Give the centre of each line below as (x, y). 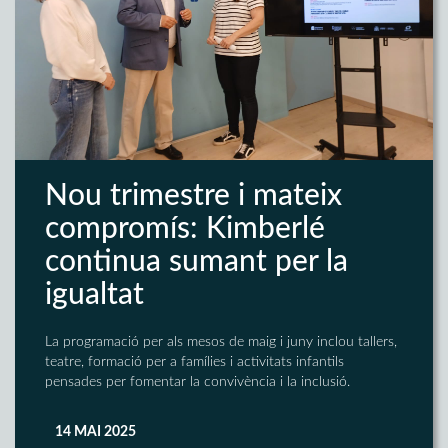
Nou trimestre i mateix (193, 196)
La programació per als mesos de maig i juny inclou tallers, (221, 342)
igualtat (94, 295)
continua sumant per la (196, 262)
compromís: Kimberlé (185, 229)
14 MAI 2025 (95, 432)
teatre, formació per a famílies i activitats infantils (194, 362)
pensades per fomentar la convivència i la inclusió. (197, 382)
